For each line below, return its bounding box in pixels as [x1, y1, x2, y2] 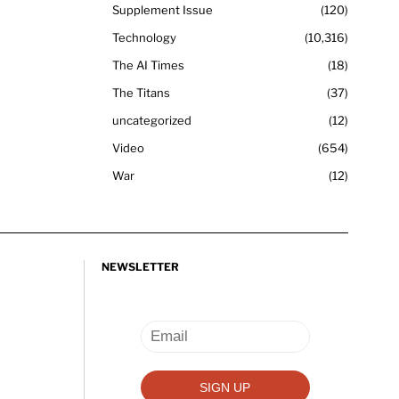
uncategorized [112, 112, 191, 127]
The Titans [112, 85, 170, 100]
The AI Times [112, 57, 184, 72]
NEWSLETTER [101, 259, 179, 273]
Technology [112, 29, 176, 45]
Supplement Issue [112, 2, 213, 17]
